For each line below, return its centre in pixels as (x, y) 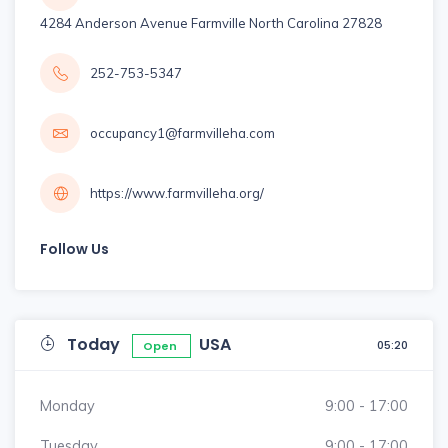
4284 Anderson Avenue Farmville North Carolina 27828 (211, 22)
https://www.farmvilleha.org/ (177, 192)
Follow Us (74, 249)
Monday (67, 405)
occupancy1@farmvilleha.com (182, 132)
